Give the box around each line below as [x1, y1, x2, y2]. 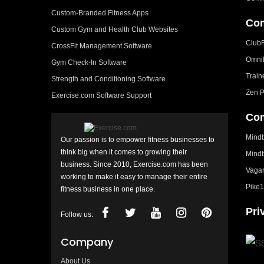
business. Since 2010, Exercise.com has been [61, 160, 208, 169]
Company [61, 234, 113, 249]
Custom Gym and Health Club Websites [51, 25, 178, 34]
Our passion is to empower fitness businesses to [61, 135, 214, 144]
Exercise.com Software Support [51, 91, 151, 100]
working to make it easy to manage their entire [61, 172, 207, 181]
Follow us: [61, 210, 93, 219]
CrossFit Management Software [51, 41, 152, 50]
